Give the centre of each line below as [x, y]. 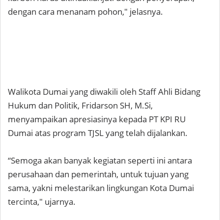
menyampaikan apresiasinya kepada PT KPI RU [97, 119]
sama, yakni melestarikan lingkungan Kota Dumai [101, 188]
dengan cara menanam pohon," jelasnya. [85, 12]
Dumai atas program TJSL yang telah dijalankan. [98, 133]
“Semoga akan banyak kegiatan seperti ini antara [100, 161]
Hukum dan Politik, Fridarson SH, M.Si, [80, 106]
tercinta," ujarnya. [42, 202]
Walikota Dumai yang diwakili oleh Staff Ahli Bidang [104, 92]
